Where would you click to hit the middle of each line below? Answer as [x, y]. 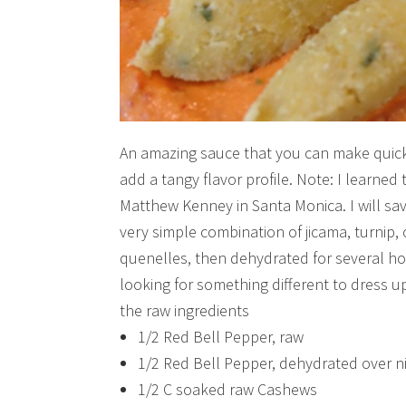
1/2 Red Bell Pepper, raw [221, 337]
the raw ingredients [184, 310]
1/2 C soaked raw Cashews [227, 389]
